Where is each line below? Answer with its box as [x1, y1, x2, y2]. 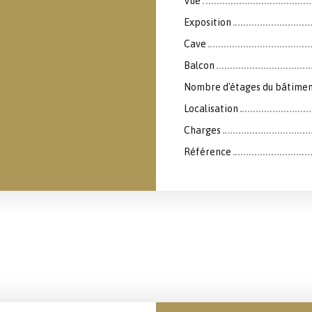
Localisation [184, 102, 238, 114]
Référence [184, 146, 231, 157]
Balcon [184, 59, 214, 71]
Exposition [184, 16, 231, 28]
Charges [184, 124, 221, 136]
